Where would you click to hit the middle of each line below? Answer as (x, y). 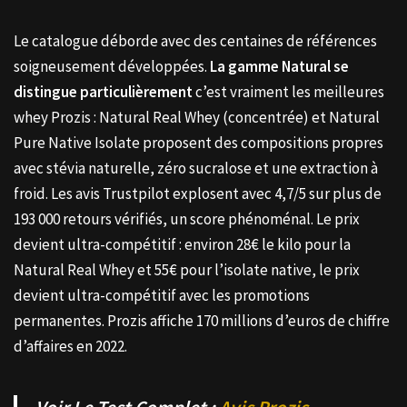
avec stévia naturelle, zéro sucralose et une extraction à (196, 168)
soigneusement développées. (112, 66)
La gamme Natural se (279, 66)
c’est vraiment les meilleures (288, 91)
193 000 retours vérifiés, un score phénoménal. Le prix (187, 218)
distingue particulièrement (103, 91)
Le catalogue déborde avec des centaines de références (195, 40)
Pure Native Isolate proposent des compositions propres (199, 142)
